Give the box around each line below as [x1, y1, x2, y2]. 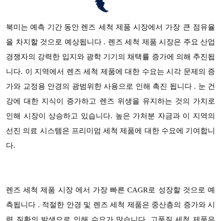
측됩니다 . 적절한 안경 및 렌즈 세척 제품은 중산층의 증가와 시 [6, 201, 215, 209]
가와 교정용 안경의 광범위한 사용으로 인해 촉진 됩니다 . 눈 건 [6, 82, 215, 90]
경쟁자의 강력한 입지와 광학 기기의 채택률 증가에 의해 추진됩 [6, 53, 215, 61]
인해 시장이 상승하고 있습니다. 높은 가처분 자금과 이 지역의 [6, 112, 215, 120]
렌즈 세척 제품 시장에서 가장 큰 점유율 [81, 23, 216, 31]
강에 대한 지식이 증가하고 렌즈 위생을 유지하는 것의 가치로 [6, 97, 215, 105]
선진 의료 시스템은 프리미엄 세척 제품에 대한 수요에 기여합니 [6, 127, 215, 135]
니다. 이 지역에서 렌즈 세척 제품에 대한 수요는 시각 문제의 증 [6, 68, 215, 75]
